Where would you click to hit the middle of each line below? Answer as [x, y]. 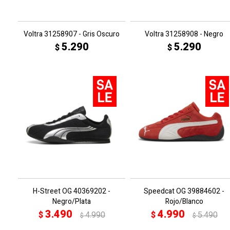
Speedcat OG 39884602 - [184, 191]
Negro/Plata [72, 202]
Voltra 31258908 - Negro [184, 34]
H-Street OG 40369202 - [72, 191]
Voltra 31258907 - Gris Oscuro [72, 34]
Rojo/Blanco [184, 202]
